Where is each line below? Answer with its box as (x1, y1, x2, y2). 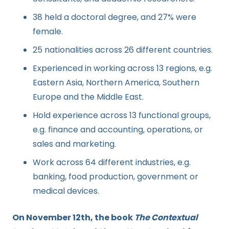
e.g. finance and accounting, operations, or (33, 123, 203, 135)
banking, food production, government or (33, 170, 198, 182)
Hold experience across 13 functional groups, (33, 109, 211, 121)
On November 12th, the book (12, 211, 134, 223)
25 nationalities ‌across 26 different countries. (33, 43, 213, 56)
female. (33, 25, 63, 37)
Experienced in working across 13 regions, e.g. (33, 62, 212, 74)
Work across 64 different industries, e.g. (33, 156, 191, 168)
